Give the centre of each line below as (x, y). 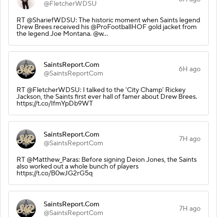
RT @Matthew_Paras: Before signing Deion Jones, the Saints (107, 160)
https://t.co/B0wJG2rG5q (54, 173)
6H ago (190, 69)
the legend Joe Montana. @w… (62, 34)
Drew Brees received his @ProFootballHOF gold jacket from (107, 27)
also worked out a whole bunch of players (77, 166)
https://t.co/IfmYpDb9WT (55, 103)
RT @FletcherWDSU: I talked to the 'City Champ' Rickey (101, 90)
